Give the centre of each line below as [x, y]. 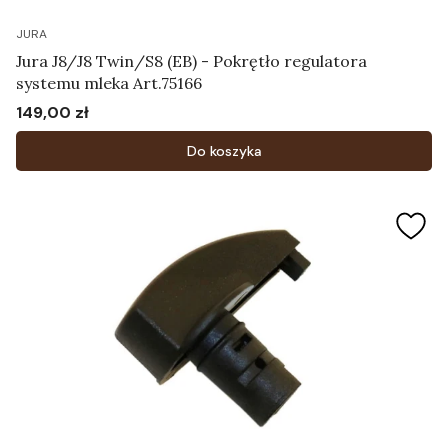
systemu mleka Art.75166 [109, 83]
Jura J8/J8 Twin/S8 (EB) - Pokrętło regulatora [191, 61]
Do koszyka [224, 151]
